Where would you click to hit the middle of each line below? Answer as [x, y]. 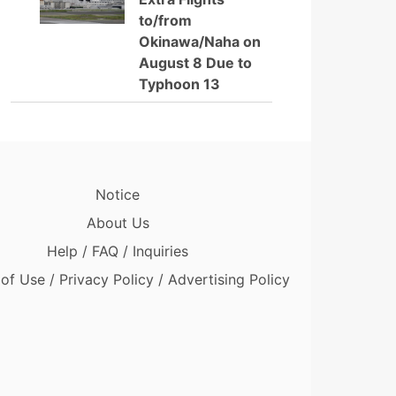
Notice [118, 194]
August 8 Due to [195, 63]
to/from [165, 20]
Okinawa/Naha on [200, 42]
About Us [118, 223]
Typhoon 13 [179, 84]
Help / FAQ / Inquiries [118, 251]
